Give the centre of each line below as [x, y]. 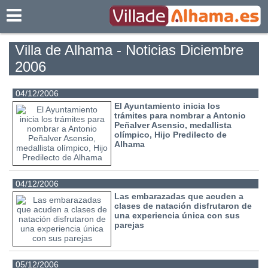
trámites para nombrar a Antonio [180, 116]
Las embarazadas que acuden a [179, 197]
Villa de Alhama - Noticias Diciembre [129, 50]
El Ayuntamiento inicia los [167, 106]
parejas [130, 225]
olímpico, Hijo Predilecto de [171, 135]
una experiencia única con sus [177, 216]
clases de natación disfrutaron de [183, 206]
